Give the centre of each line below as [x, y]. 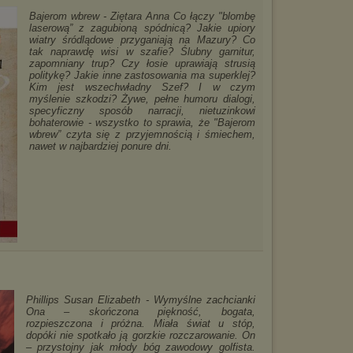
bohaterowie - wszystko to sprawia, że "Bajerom [142, 123]
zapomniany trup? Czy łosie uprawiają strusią [142, 63]
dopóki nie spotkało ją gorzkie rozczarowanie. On [140, 335]
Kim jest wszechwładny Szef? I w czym [142, 87]
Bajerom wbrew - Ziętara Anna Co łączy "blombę [142, 16]
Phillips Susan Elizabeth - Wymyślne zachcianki [140, 300]
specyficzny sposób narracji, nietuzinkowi [142, 111]
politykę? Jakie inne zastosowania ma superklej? [142, 75]
